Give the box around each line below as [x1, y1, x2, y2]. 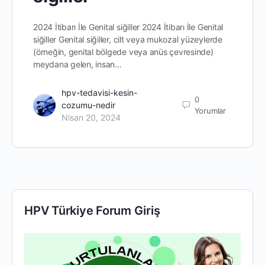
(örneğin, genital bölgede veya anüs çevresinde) [33, 47, 214, 57]
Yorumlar [194, 105, 226, 115]
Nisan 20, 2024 [62, 112, 121, 123]
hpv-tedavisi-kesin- [62, 88, 137, 98]
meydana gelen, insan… [33, 59, 122, 70]
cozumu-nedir [62, 100, 115, 111]
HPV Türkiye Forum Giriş [24, 203, 160, 218]
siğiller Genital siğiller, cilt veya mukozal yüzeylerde [33, 34, 222, 45]
